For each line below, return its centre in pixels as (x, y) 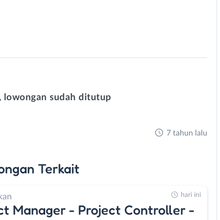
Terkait (59, 168)
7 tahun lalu (187, 133)
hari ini (191, 195)
